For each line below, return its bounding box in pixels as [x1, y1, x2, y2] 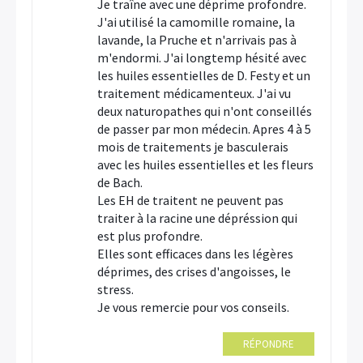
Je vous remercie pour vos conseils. [97, 299, 289, 315]
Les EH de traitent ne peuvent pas [97, 192, 284, 208]
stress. [97, 281, 134, 297]
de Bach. [97, 174, 143, 190]
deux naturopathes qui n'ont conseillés [97, 103, 312, 119]
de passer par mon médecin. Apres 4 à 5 [97, 121, 311, 137]
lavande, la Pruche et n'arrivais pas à [97, 32, 297, 48]
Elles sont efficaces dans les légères [97, 246, 293, 262]
